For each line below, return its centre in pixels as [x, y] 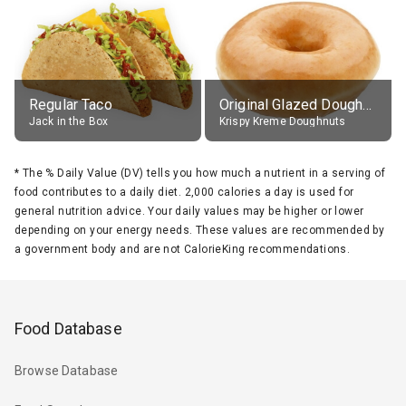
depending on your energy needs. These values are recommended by [200, 230]
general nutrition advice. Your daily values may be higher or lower [189, 211]
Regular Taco [71, 104]
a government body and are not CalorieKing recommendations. [183, 249]
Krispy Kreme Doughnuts [283, 121]
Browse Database [67, 371]
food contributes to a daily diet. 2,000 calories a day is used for [184, 192]
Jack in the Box [69, 121]
